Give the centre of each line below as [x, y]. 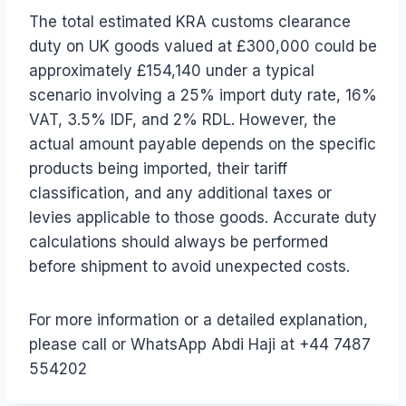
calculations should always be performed [179, 242]
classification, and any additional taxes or [180, 193]
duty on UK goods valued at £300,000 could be [203, 46]
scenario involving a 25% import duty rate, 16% [203, 95]
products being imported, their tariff [158, 168]
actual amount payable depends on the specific [203, 144]
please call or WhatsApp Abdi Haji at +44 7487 [200, 344]
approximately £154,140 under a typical [172, 70]
